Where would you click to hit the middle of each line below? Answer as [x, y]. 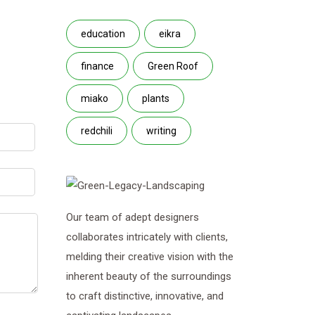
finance [97, 66]
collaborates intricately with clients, [147, 237]
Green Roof [173, 66]
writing [161, 131]
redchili [96, 131]
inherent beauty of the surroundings [148, 277]
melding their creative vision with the [149, 257]
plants [155, 98]
